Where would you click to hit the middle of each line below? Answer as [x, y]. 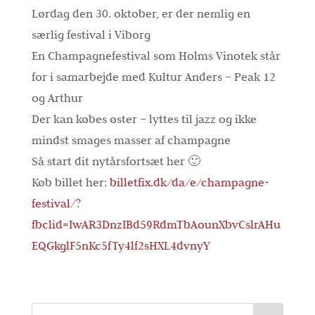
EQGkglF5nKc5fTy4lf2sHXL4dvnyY [121, 246]
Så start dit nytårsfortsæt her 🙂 [116, 161]
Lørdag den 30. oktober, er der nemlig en [141, 14]
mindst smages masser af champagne [131, 140]
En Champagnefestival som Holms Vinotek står [156, 56]
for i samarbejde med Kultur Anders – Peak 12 [153, 77]
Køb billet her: [70, 182]
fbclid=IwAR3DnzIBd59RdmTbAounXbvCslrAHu [156, 225]
